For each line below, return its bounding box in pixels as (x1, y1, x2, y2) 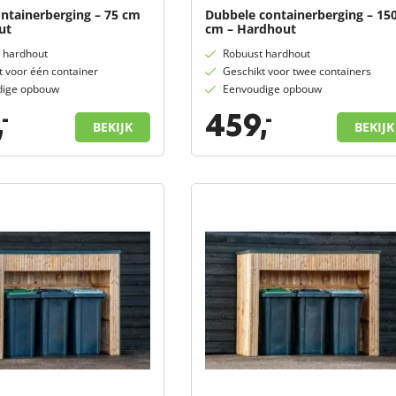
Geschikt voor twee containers (222, 63, 371, 79)
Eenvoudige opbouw (222, 80, 322, 96)
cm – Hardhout (204, 19, 296, 37)
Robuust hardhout (222, 45, 310, 61)
